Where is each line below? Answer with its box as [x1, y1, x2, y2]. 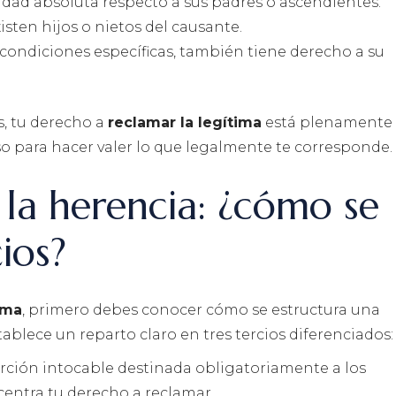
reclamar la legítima [108, 114, 262, 132]
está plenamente [262, 114, 392, 132]
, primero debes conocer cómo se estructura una [22, 301, 380, 319]
